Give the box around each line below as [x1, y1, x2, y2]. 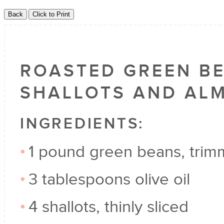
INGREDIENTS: [20, 115, 144, 133]
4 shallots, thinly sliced [28, 197, 188, 216]
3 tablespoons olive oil [28, 170, 190, 189]
